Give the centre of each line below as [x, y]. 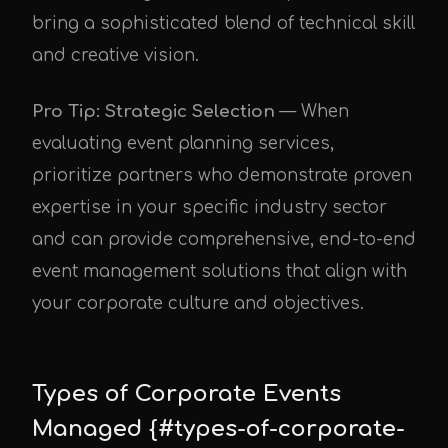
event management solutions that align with [219, 271]
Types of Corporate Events [186, 393]
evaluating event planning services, [183, 143]
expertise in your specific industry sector [209, 207]
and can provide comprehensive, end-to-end [224, 239]
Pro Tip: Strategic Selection [153, 111]
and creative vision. [115, 55]
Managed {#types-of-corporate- [218, 428]
